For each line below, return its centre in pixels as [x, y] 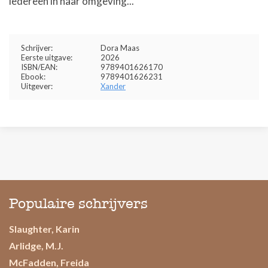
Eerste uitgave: [47, 57]
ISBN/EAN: [39, 67]
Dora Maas [120, 48]
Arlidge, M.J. [36, 246]
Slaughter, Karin [44, 229]
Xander [113, 86]
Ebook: [33, 77]
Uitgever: [37, 86]
